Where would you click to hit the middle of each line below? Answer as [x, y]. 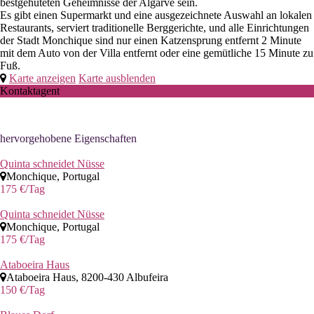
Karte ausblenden [117, 78]
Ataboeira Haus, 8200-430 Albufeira [87, 277]
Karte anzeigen [42, 78]
